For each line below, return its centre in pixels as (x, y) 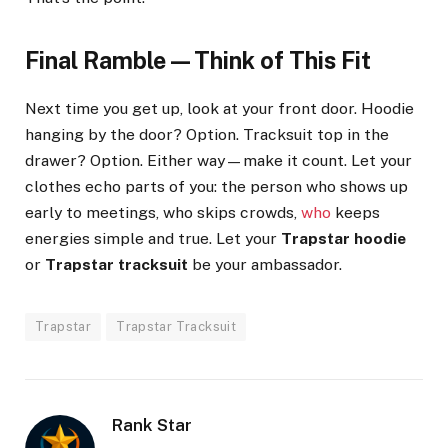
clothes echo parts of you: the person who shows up (216, 186)
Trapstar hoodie (343, 238)
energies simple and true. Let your (153, 238)
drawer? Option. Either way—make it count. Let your (218, 160)
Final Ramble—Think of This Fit (198, 61)
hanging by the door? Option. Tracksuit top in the (207, 134)
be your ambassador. (265, 264)
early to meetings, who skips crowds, (163, 212)
